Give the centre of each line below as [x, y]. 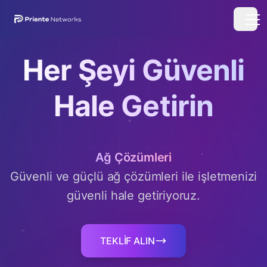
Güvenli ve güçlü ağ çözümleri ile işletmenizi [133, 176]
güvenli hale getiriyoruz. [133, 195]
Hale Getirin [133, 106]
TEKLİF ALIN [128, 241]
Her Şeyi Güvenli [133, 70]
